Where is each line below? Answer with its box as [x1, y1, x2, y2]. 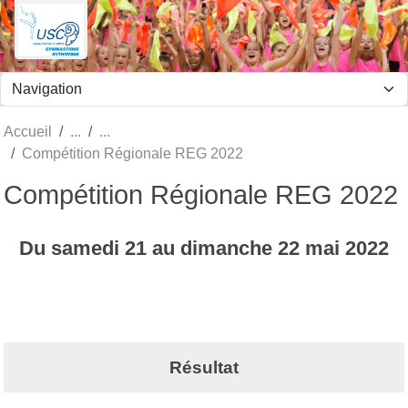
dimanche [180, 236, 278, 260]
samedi [51, 236, 125, 260]
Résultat [169, 357, 239, 377]
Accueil [4, 123, 52, 139]
